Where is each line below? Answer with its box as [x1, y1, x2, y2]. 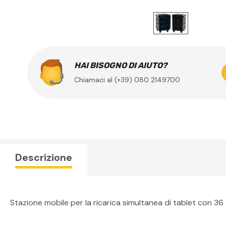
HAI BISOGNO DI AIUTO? [74, 61, 167, 71]
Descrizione [15, 150, 72, 164]
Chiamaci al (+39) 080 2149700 [74, 75, 180, 85]
